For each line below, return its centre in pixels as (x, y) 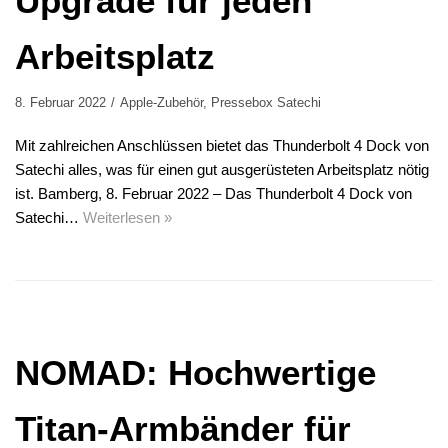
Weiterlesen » (127, 218)
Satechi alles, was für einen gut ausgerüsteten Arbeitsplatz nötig (222, 170)
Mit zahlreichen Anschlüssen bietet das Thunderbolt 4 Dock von (222, 146)
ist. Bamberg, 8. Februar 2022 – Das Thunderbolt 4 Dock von (213, 194)
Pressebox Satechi (266, 103)
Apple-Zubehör (161, 103)
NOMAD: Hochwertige (195, 373)
